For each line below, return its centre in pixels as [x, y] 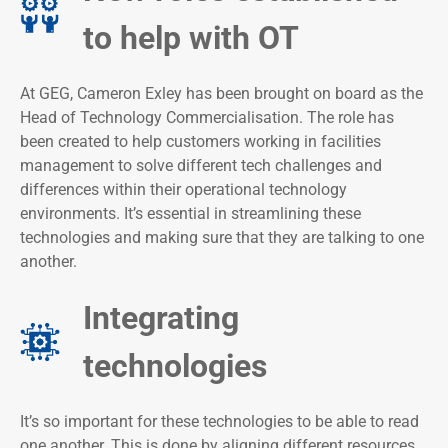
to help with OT [191, 38]
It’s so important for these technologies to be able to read [219, 422]
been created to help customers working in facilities [200, 142]
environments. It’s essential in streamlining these [190, 214]
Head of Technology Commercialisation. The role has [207, 118]
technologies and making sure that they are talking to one [222, 238]
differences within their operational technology [183, 190]
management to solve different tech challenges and [201, 166]
